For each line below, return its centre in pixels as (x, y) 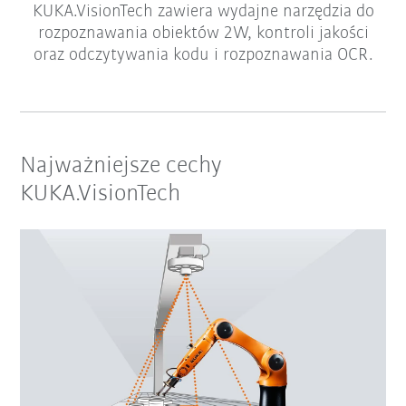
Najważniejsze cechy (121, 167)
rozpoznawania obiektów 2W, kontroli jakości (203, 34)
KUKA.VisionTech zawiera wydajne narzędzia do (203, 12)
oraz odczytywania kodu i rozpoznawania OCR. (203, 56)
